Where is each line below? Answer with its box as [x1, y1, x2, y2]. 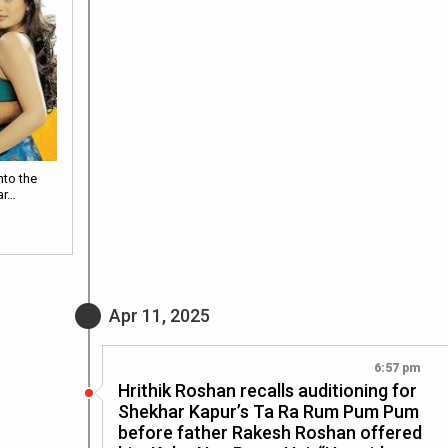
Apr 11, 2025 [109, 304, 210, 326]
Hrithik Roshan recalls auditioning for [118, 379, 417, 401]
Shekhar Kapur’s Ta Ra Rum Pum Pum [118, 400, 419, 422]
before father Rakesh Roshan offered [118, 421, 422, 443]
